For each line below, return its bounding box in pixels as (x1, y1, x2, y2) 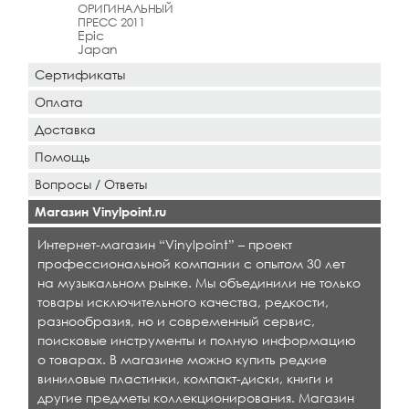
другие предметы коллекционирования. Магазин (37, 389, 354, 405)
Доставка (35, 121, 96, 137)
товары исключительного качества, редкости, (37, 293, 329, 309)
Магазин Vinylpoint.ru (35, 203, 166, 219)
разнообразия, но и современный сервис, (37, 312, 315, 329)
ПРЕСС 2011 (78, 14, 144, 29)
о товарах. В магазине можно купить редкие (37, 351, 327, 367)
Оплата (35, 93, 83, 110)
